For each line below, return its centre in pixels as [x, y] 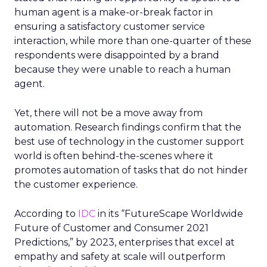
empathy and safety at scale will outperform [120, 257]
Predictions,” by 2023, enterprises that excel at [125, 242]
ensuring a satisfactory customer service [110, 27]
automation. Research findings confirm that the [128, 127]
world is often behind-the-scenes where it [114, 156]
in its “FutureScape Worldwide [169, 214]
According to [46, 214]
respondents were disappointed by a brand [117, 55]
